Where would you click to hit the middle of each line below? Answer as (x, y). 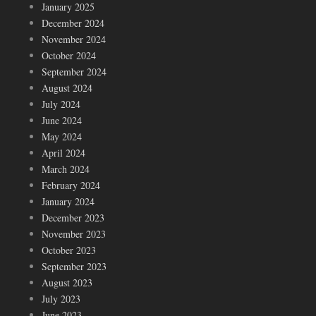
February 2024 (71, 186)
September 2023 (74, 267)
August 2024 (67, 88)
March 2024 (66, 169)
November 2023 (74, 234)
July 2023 (61, 299)
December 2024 (73, 23)
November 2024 (74, 39)
